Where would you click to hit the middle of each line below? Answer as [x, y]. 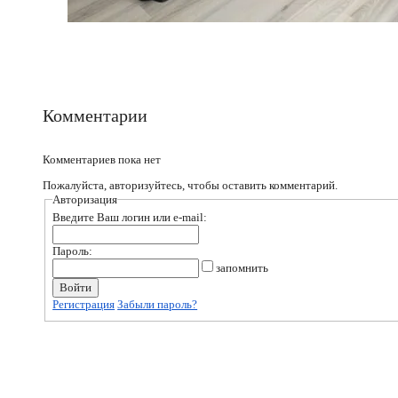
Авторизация [85, 199]
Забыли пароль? [158, 305]
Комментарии [95, 115]
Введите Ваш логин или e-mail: [130, 218]
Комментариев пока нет [102, 159]
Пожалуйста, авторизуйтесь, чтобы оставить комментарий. [190, 185]
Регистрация [84, 305]
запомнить [241, 268]
